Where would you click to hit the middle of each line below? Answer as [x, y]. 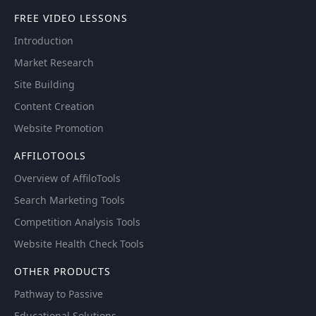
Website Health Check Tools [79, 244]
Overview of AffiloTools [67, 178]
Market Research [54, 63]
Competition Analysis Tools [77, 222]
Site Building [44, 85]
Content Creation [54, 107]
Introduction [44, 41]
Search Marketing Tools [69, 200]
